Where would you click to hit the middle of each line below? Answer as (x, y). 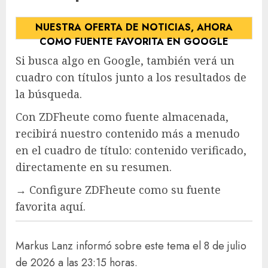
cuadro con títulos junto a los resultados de (131, 77)
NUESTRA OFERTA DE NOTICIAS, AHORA (134, 27)
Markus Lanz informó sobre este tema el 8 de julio (131, 246)
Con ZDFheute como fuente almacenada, (122, 116)
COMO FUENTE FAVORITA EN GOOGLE (134, 41)
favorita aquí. (51, 206)
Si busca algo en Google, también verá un (125, 60)
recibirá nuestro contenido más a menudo (128, 133)
